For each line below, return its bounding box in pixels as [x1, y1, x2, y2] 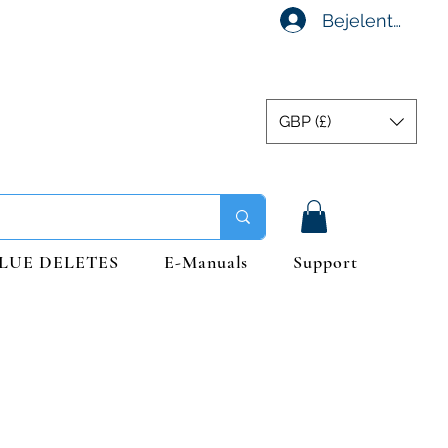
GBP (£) [279, 111, 331, 131]
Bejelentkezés [322, 9, 443, 31]
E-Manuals [164, 251, 249, 274]
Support [293, 251, 358, 274]
